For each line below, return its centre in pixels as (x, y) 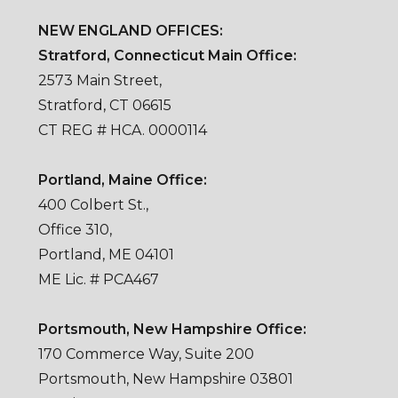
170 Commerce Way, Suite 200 (146, 354)
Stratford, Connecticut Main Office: (167, 56)
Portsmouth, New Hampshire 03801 (165, 379)
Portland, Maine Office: (122, 180)
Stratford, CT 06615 (104, 106)
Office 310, (75, 230)
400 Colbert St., (93, 205)
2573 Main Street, (99, 81)
